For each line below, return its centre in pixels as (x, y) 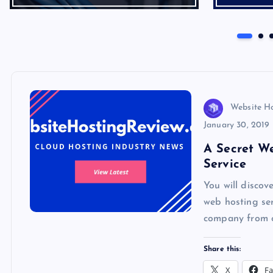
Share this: (222, 249)
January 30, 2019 (237, 125)
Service (225, 164)
